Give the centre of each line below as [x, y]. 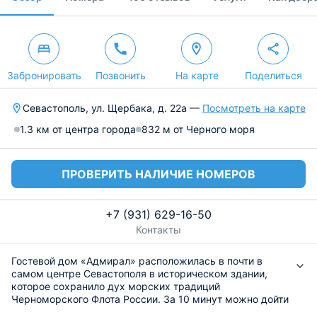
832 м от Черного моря [198, 129]
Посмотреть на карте [254, 108]
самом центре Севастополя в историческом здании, [139, 273]
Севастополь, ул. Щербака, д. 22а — [113, 108]
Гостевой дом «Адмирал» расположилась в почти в [137, 261]
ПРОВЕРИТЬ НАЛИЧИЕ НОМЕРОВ [158, 174]
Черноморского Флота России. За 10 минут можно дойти [150, 299]
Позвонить [120, 75]
